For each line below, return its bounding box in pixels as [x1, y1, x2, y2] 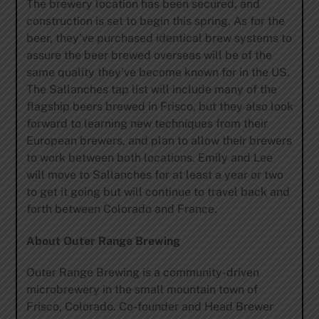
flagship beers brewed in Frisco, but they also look [26, 99, 293, 113]
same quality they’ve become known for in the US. [26, 65, 290, 79]
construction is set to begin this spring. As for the [26, 14, 285, 28]
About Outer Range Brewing [26, 234, 180, 248]
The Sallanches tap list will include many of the [26, 82, 277, 96]
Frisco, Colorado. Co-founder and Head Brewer [26, 300, 273, 314]
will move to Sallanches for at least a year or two [26, 167, 283, 182]
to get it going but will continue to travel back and [26, 184, 290, 199]
